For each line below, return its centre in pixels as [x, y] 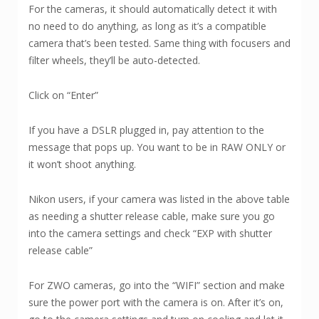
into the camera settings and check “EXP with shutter [150, 234]
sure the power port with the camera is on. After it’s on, [156, 303]
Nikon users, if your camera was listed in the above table [159, 199]
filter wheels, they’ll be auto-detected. [114, 61]
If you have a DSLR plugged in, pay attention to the [146, 130]
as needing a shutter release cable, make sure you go [152, 216]
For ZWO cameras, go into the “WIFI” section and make [157, 286]
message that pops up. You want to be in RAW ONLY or [157, 147]
